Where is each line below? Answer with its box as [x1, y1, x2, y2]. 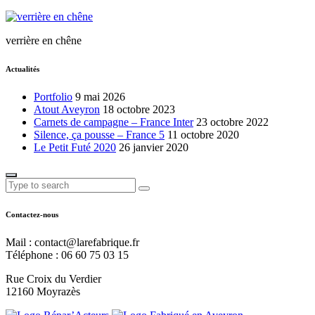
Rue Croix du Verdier [6, 272, 101, 285]
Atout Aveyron [34, 103, 100, 115]
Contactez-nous [6, 210, 58, 219]
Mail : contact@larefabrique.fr [6, 236, 139, 248]
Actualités [6, 64, 39, 73]
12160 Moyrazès [6, 285, 80, 297]
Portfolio [34, 90, 72, 103]
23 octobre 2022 [196, 115, 269, 128]
